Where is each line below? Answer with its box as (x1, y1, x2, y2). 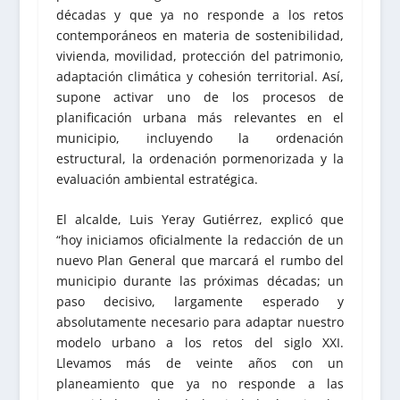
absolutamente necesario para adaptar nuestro (55, 313, 345, 331)
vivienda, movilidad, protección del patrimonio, (55, 46, 345, 64)
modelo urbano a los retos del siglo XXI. (55, 334, 345, 352)
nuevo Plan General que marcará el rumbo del (55, 252, 345, 270)
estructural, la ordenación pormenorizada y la (55, 149, 345, 167)
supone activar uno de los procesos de (55, 87, 345, 105)
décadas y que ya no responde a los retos (55, 5, 345, 23)
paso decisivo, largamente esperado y (55, 293, 345, 311)
